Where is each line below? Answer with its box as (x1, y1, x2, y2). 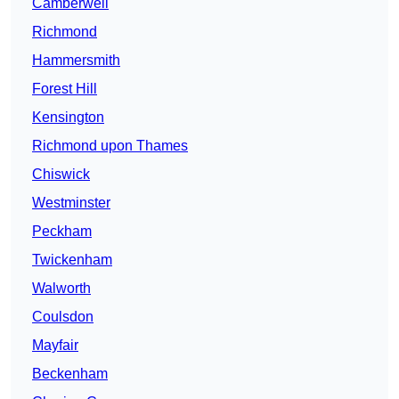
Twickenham (32, 252, 112, 268)
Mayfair (32, 338, 78, 354)
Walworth (32, 281, 91, 297)
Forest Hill (32, 81, 97, 97)
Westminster (32, 195, 110, 211)
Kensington (32, 110, 104, 126)
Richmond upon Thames (32, 138, 188, 154)
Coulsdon (32, 309, 94, 325)
